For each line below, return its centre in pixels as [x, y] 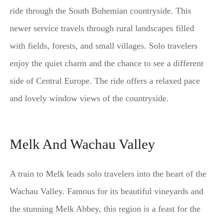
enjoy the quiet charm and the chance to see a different [107, 63]
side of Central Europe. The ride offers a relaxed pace [105, 81]
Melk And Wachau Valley [82, 144]
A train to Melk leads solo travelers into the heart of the [108, 173]
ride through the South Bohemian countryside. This [100, 10]
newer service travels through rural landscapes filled [102, 28]
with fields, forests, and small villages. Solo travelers [104, 45]
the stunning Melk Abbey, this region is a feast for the [105, 209]
